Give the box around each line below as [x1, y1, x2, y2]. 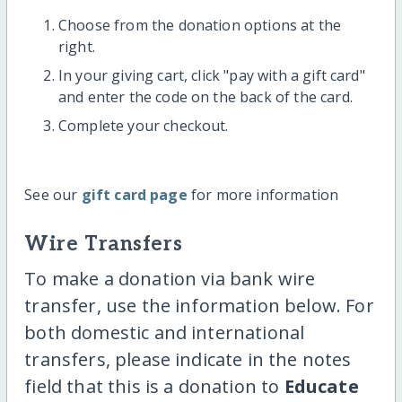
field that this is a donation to [24, 374, 284, 399]
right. [57, 37, 95, 57]
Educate [284, 374, 359, 399]
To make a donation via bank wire [24, 267, 316, 292]
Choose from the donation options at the [57, 15, 342, 36]
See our [24, 185, 82, 205]
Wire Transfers [24, 232, 183, 258]
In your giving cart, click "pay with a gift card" [57, 66, 365, 86]
